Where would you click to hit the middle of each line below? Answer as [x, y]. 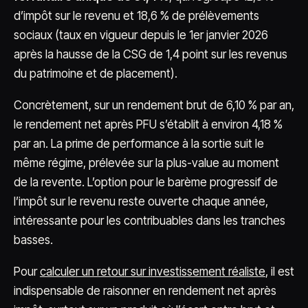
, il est [280, 272]
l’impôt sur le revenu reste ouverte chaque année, [141, 201]
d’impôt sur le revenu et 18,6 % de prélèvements [136, 16]
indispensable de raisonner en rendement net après [145, 291]
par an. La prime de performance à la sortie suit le [139, 144]
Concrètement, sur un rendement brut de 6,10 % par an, [154, 105]
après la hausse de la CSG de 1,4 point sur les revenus [151, 54]
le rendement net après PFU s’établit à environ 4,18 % [148, 124]
